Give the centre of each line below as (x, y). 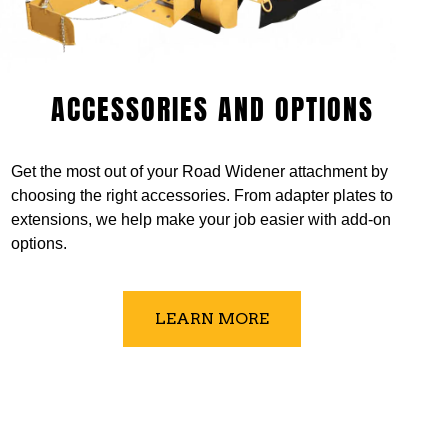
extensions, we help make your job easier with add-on (201, 220)
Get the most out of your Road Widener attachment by (200, 172)
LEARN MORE (212, 319)
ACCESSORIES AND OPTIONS (212, 109)
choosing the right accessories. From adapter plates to (202, 196)
